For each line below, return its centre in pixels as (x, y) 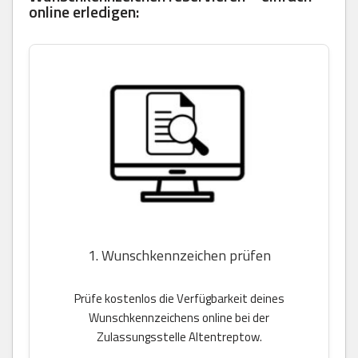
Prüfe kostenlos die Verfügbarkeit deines (179, 299)
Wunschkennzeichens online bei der (179, 318)
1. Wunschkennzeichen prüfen (179, 256)
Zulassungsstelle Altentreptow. (179, 337)
